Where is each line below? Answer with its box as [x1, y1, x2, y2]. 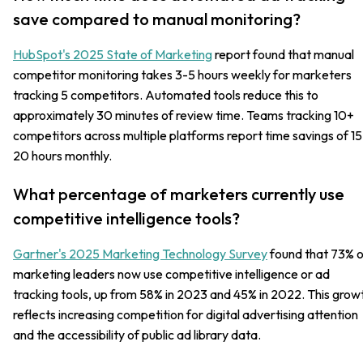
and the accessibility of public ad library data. [13, 326, 261, 343]
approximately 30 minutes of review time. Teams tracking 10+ [13, 106, 354, 123]
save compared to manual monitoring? [13, 8, 301, 29]
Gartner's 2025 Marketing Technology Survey [13, 245, 267, 262]
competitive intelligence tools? [13, 207, 240, 228]
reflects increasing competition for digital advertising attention [13, 305, 358, 322]
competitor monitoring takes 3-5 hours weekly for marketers [13, 66, 352, 83]
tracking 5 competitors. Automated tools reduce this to [13, 86, 318, 103]
